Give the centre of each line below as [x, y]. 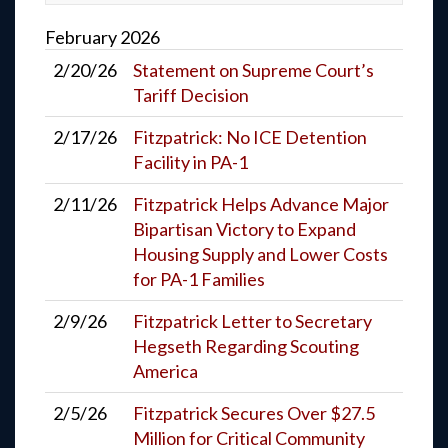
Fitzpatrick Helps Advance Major [261, 203]
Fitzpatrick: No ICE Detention [250, 136]
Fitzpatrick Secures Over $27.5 [254, 412]
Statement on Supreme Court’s [253, 69]
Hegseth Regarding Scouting [246, 345]
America [165, 370]
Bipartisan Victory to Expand [244, 228]
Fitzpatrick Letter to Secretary [252, 320]
